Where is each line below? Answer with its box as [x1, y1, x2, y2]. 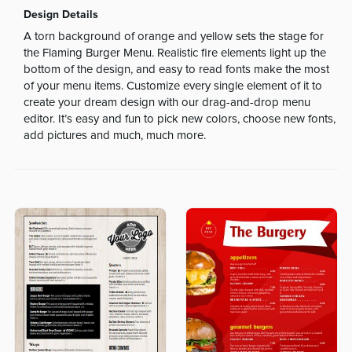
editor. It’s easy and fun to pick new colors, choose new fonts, [24, 113, 336, 126]
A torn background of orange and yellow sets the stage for [24, 31, 324, 43]
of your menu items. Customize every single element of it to [24, 80, 323, 93]
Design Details [24, 7, 99, 21]
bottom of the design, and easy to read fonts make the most [24, 64, 330, 76]
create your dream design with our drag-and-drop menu [24, 97, 311, 109]
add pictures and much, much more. [24, 130, 207, 142]
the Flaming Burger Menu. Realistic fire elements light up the [24, 47, 327, 60]
